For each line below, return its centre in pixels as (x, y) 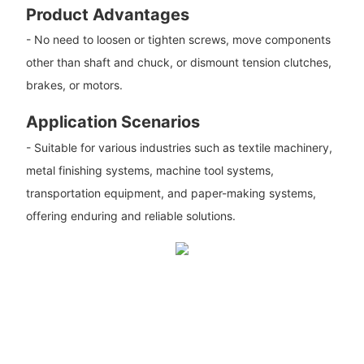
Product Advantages (107, 14)
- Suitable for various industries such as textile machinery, (179, 147)
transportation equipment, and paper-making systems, (171, 193)
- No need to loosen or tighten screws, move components (178, 40)
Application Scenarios (113, 122)
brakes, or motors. (74, 85)
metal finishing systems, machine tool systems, (149, 170)
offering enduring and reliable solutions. (130, 215)
